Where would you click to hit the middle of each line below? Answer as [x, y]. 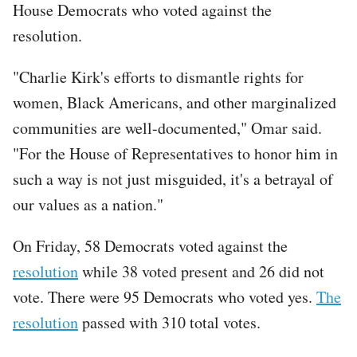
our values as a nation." [88, 204]
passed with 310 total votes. [169, 322]
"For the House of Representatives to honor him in [175, 153]
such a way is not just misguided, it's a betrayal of [173, 178]
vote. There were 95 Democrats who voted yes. [165, 296]
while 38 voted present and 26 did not [201, 271]
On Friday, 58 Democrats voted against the [150, 245]
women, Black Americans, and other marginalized [175, 102]
